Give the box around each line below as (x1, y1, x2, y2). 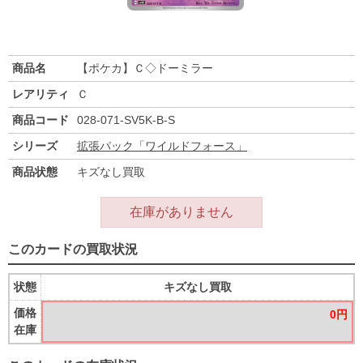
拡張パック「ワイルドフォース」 (77, 139, 247, 153)
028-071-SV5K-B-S (77, 113, 175, 127)
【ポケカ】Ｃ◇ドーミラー (77, 62, 213, 75)
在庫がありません (130, 205, 233, 220)
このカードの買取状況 (8, 242, 138, 257)
